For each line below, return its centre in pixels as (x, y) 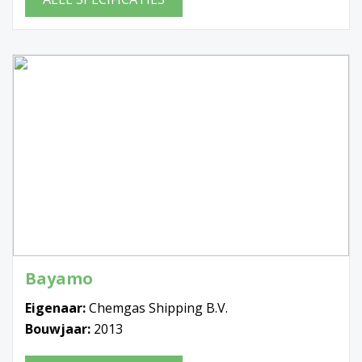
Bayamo (59, 279)
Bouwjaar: (59, 329)
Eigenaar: (57, 308)
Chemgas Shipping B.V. (158, 308)
